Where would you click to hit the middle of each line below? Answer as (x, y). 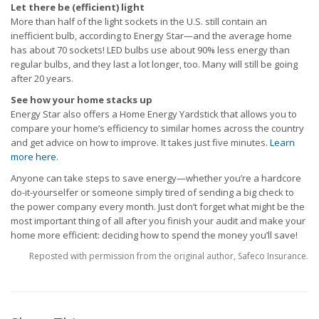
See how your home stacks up (82, 100)
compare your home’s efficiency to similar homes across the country (157, 128)
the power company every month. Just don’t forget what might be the (158, 206)
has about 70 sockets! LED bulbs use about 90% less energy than (150, 50)
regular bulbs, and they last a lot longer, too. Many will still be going (154, 64)
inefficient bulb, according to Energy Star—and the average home (151, 36)
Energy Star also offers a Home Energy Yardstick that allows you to (154, 114)
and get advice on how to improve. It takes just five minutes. (140, 142)
